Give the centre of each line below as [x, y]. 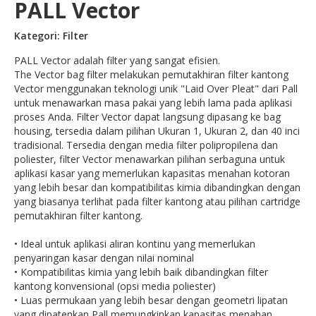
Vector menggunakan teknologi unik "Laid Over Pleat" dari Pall [156, 89]
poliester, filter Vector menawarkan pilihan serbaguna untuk [150, 159]
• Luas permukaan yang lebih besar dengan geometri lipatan [151, 300]
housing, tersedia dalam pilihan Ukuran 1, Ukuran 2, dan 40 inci [157, 131]
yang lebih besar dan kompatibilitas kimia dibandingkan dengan [157, 187]
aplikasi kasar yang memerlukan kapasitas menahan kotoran [152, 173]
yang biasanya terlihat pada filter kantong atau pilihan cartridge [157, 201]
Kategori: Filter [51, 36]
